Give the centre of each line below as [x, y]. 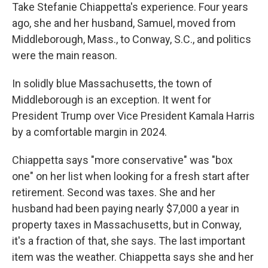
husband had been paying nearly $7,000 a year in [126, 209]
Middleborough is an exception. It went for [112, 100]
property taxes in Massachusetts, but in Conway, [127, 225]
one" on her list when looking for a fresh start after [131, 176]
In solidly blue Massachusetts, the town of [112, 84]
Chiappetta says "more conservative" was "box [122, 160]
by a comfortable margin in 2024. [89, 132]
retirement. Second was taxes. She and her [114, 193]
